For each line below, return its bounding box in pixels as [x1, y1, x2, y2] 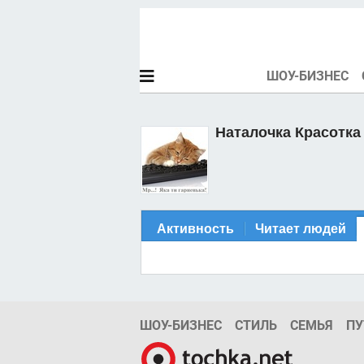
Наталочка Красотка [215, 124, 361, 141]
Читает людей [255, 222, 346, 236]
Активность [157, 222, 234, 236]
